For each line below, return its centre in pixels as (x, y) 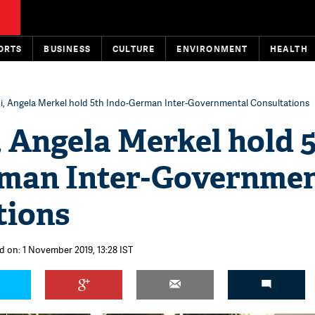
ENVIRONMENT (212, 49)
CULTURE (134, 49)
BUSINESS (67, 49)
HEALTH (289, 49)
